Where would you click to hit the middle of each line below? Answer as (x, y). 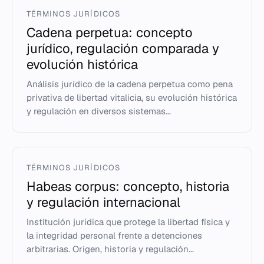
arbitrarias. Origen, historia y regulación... (110, 249)
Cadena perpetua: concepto (110, 32)
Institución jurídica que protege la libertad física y (128, 222)
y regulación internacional (103, 202)
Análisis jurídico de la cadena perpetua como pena (130, 84)
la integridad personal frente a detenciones (114, 235)
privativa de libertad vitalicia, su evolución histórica (132, 98)
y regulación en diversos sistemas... (99, 111)
